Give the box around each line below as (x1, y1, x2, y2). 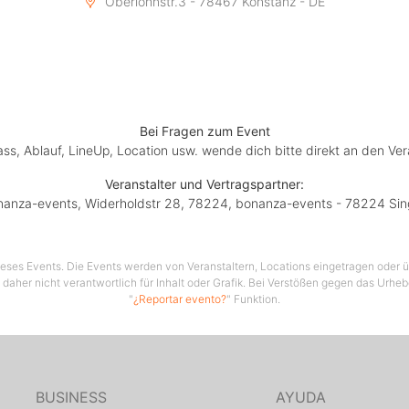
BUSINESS (36, 388, 107, 406)
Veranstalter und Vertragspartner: (105, 176, 304, 192)
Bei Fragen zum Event (139, 123, 270, 139)
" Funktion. (226, 292, 280, 306)
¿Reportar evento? (133, 292, 226, 306)
